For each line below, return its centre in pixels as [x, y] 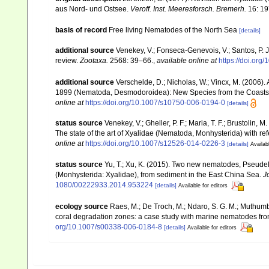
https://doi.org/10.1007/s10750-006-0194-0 [155, 102]
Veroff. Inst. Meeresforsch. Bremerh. [188, 9]
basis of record [81, 30]
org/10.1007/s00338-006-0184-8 [109, 227]
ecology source [82, 206]
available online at [187, 61]
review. [68, 61]
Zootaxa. [94, 61]
